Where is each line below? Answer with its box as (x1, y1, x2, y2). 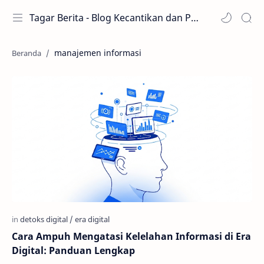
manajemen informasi (54, 47, 141, 58)
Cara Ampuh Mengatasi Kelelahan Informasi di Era (12, 229, 251, 243)
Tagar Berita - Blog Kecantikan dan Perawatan (191, 11, 199, 24)
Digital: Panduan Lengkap (12, 243, 135, 257)
